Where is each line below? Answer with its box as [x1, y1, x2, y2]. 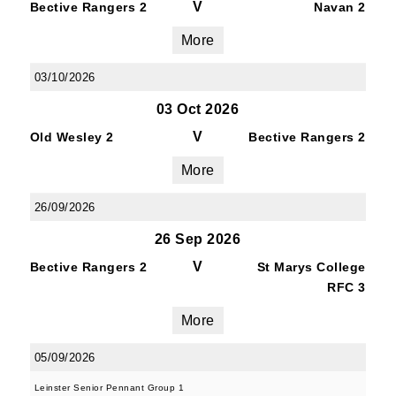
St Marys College [256, 260, 366, 274]
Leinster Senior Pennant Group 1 [34, 383, 185, 392]
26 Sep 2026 [154, 232, 241, 247]
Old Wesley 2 [29, 130, 114, 144]
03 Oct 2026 [156, 102, 240, 117]
